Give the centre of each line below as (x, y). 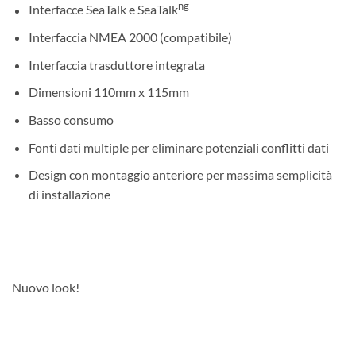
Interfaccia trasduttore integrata (116, 64)
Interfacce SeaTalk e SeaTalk (103, 10)
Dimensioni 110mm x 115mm (108, 92)
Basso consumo (71, 119)
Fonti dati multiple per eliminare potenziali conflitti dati (178, 147)
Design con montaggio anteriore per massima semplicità (180, 175)
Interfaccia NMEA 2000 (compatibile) (130, 37)
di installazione (69, 195)
